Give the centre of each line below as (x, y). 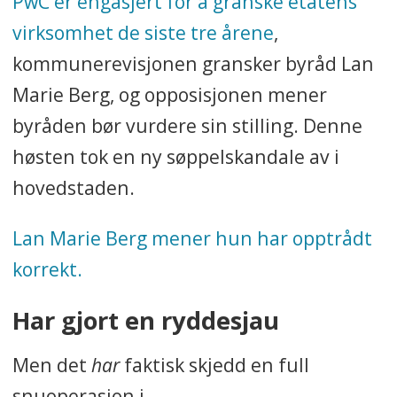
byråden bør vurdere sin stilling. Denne (187, 126)
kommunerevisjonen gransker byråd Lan (193, 64)
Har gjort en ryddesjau (145, 321)
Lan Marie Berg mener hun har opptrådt (192, 237)
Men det (51, 365)
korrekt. (47, 269)
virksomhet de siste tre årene (143, 33)
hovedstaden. (73, 188)
